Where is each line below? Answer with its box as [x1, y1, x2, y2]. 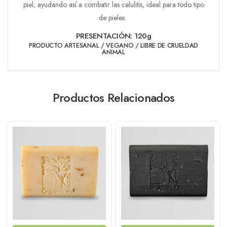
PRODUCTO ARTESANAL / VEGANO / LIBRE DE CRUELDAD [28, 41, 199, 50]
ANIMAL [102, 47, 125, 57]
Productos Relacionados [52, 88, 175, 106]
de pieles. [99, 12, 128, 23]
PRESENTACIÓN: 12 [75, 30, 142, 42]
